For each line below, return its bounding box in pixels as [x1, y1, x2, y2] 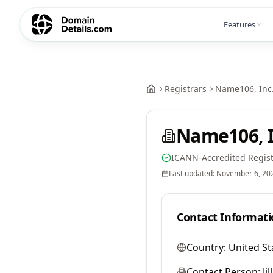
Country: [186, 241, 226, 254]
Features [224, 18, 255, 30]
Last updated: [169, 168, 216, 179]
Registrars [165, 83, 207, 94]
